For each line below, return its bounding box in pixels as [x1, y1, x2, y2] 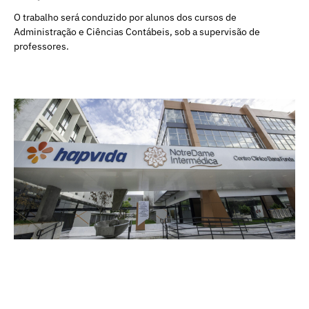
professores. [14, 40, 69, 53]
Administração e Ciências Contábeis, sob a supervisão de [14, 26, 260, 39]
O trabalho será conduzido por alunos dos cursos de [14, 11, 237, 24]
